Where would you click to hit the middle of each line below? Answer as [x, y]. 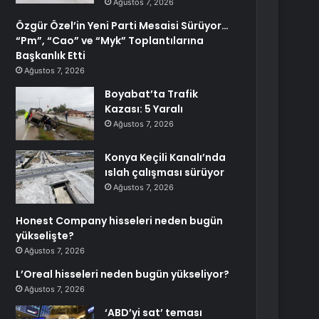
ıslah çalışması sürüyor [165, 172]
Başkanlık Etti [51, 56]
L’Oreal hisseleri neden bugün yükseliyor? [123, 274]
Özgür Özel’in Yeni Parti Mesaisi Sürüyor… [122, 26]
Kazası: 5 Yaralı [144, 109]
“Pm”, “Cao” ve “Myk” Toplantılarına [110, 41]
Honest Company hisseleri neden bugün [120, 221]
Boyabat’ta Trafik [152, 94]
